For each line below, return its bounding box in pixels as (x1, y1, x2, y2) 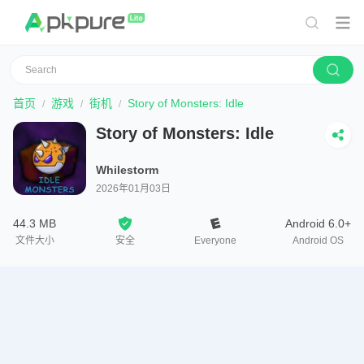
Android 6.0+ (285, 217, 351, 230)
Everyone (194, 235, 236, 246)
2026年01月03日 (96, 183, 171, 194)
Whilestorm (96, 163, 158, 176)
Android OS (292, 235, 344, 246)
